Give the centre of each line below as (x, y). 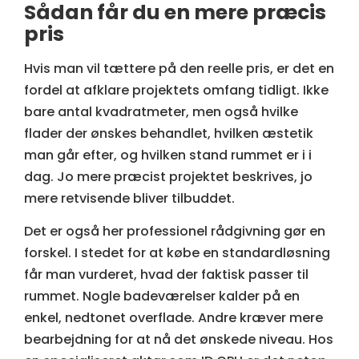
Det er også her (75, 232)
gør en (303, 232)
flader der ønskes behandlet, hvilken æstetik (169, 133)
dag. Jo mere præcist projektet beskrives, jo (168, 176)
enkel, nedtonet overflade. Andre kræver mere (173, 318)
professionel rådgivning (204, 232)
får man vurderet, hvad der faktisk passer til (166, 275)
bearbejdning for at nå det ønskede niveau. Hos (179, 340)
